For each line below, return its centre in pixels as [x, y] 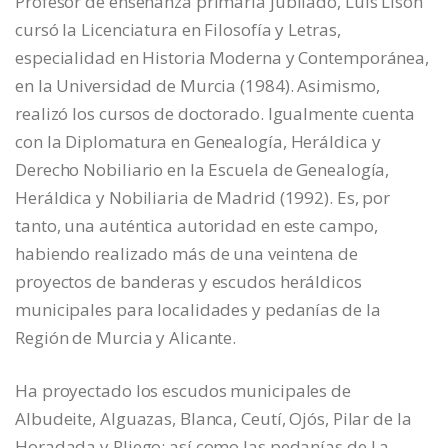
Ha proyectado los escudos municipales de [183, 390]
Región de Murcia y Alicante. [126, 337]
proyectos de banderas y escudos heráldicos [188, 281]
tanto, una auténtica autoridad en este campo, [196, 225]
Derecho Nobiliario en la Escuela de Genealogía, [202, 169]
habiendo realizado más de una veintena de [186, 253]
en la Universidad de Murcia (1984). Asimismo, [197, 85]
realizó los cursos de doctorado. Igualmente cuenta [215, 113]
